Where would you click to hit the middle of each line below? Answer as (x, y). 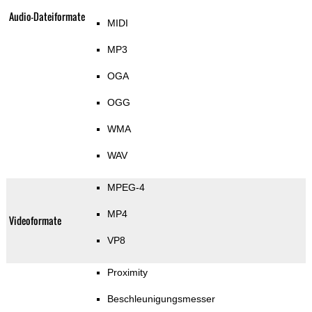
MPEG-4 (126, 188)
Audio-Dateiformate (47, 17)
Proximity (127, 273)
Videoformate (35, 221)
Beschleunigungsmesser (161, 299)
